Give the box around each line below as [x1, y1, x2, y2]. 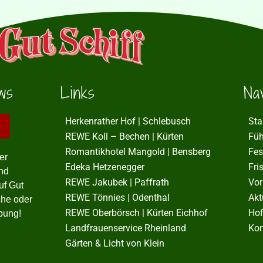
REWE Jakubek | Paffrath [65, 176, 169, 188]
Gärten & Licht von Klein [65, 237, 164, 249]
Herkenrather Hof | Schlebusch [65, 115, 191, 127]
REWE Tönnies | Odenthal [65, 191, 170, 203]
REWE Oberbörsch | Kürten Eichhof [65, 207, 208, 218]
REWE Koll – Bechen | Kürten [65, 130, 184, 142]
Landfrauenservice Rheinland [65, 222, 186, 234]
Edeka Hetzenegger [65, 161, 144, 173]
